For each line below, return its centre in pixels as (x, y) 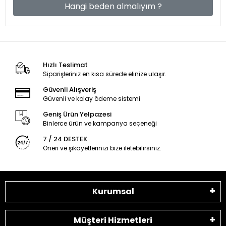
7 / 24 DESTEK (65, 139)
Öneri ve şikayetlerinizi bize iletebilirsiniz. (102, 148)
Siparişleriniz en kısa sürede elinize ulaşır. (104, 74)
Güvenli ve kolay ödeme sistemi (91, 99)
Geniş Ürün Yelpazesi (77, 114)
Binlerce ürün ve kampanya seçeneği (100, 123)
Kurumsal (113, 191)
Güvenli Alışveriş (69, 90)
